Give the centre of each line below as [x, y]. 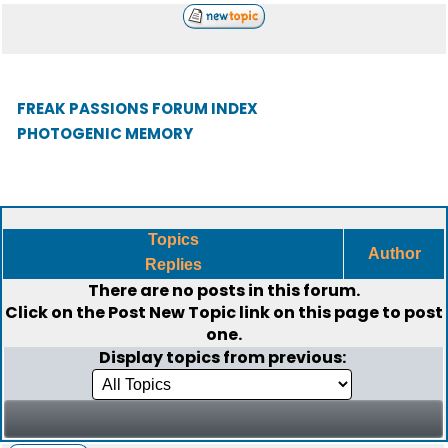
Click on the [56, 312]
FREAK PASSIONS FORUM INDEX [137, 108]
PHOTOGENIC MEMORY [105, 133]
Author [394, 253]
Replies [173, 264]
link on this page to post [339, 312]
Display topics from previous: [223, 357]
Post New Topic [172, 312]
